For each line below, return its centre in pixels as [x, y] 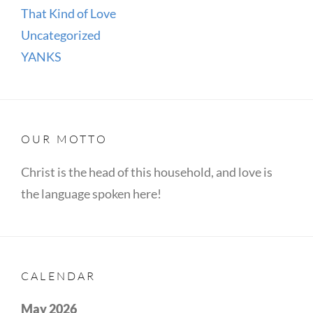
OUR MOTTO [64, 139]
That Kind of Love [68, 13]
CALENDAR [59, 276]
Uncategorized [61, 35]
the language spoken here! [91, 193]
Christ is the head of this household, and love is [147, 172]
